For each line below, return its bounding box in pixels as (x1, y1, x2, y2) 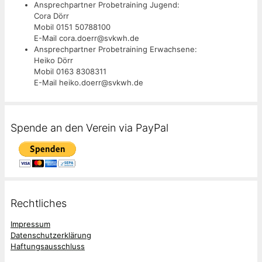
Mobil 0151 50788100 (34, 22, 111, 32)
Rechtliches (11, 197, 67, 209)
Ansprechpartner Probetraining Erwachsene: (34, 44, 197, 54)
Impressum (11, 219, 50, 229)
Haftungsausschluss (11, 242, 85, 251)
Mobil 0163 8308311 (34, 67, 106, 77)
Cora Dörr (34, 11, 69, 21)
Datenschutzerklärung (11, 230, 91, 240)
